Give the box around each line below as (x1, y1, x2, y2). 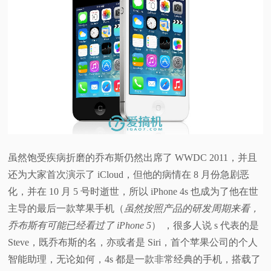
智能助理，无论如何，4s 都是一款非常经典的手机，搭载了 (8, 254, 261, 265)
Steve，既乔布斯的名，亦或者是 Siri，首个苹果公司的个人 (8, 237, 258, 248)
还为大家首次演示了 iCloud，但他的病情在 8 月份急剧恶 (8, 169, 250, 180)
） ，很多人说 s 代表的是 (151, 220, 260, 231)
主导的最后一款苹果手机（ (8, 203, 125, 214)
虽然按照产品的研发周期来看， (124, 203, 260, 214)
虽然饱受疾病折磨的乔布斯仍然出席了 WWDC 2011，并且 (8, 152, 258, 163)
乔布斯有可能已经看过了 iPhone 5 (8, 220, 152, 231)
